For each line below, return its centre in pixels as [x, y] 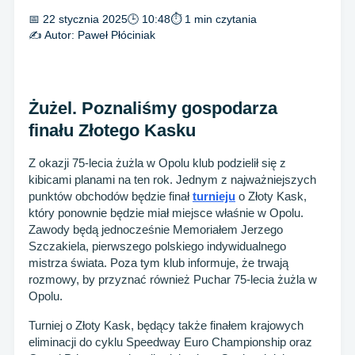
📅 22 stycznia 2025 [78, 19]
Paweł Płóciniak [116, 34]
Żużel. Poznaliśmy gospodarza [153, 109]
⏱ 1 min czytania [214, 19]
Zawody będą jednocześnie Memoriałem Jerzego [156, 230]
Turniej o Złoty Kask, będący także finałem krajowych [166, 326]
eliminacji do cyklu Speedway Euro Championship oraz [170, 342]
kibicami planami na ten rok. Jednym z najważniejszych [172, 180]
